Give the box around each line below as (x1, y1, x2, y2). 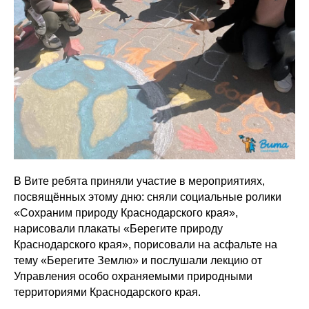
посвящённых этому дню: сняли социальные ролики (14, 191, 281, 203)
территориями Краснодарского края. (14, 286, 201, 298)
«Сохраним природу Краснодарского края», (14, 207, 238, 219)
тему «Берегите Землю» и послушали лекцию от (14, 255, 262, 266)
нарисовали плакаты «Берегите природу (14, 223, 223, 235)
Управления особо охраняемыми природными (14, 270, 252, 282)
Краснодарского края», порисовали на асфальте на (14, 239, 277, 250)
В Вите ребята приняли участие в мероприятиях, (14, 175, 265, 187)
